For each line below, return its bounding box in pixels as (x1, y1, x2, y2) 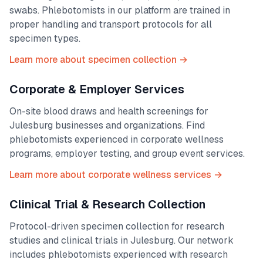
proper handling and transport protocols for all (9, 18, 212, 31)
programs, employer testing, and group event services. (9, 147, 245, 160)
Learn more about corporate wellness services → (9, 168, 222, 181)
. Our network (174, 234, 234, 247)
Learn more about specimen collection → (9, 53, 188, 66)
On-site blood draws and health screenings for (9, 105, 208, 117)
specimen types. (9, 32, 80, 45)
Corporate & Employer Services (9, 82, 184, 97)
